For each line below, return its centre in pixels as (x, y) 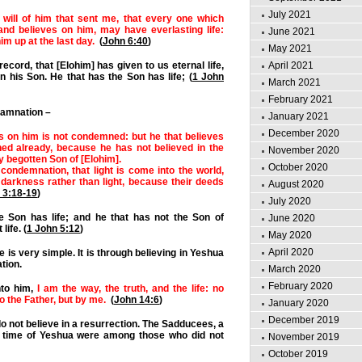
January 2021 (299, 116)
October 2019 (298, 354)
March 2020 (295, 269)
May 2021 (290, 48)
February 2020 (301, 286)
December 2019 (304, 320)
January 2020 (299, 303)
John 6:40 (125, 42)
